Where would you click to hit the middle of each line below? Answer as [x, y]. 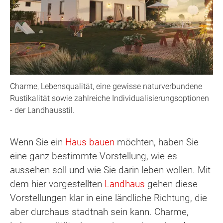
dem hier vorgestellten [57, 184]
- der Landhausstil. [42, 110]
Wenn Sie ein [38, 142]
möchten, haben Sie [157, 142]
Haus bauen [90, 142]
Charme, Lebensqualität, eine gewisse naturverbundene [106, 86]
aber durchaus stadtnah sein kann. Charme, [99, 212]
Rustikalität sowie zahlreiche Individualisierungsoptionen [110, 98]
